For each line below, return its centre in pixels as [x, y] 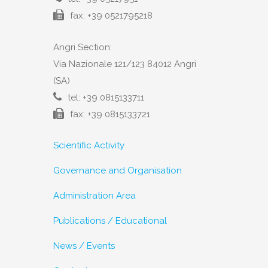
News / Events [84, 246]
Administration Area [95, 196]
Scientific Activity [89, 146]
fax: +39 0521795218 [111, 16]
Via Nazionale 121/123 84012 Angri [125, 64]
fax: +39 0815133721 [110, 115]
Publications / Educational [110, 221]
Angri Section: [83, 48]
